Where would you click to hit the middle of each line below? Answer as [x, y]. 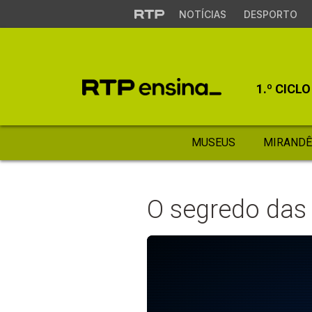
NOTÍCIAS [202, 14]
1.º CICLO [283, 89]
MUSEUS [213, 142]
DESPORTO [270, 14]
